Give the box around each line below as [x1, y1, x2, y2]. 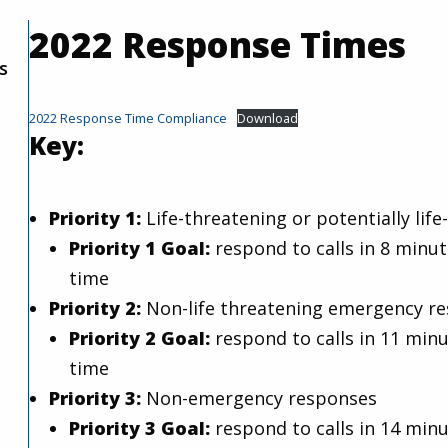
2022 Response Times [29, 21, 407, 68]
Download [236, 109, 298, 127]
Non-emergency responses [141, 386, 378, 410]
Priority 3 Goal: [69, 416, 211, 440]
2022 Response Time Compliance [29, 109, 228, 127]
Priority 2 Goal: [69, 326, 211, 350]
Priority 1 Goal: [69, 236, 211, 260]
